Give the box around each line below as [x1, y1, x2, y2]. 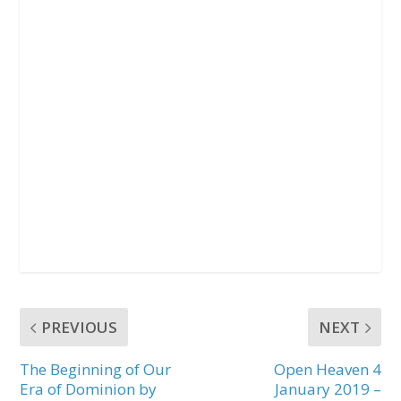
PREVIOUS [41, 317, 118, 338]
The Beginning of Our [20, 359, 172, 380]
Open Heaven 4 [273, 359, 381, 380]
